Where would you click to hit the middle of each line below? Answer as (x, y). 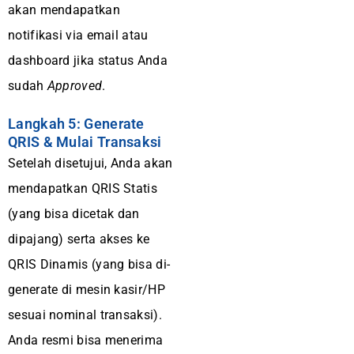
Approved (75, 86)
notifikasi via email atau (78, 35)
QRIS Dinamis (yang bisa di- (89, 264)
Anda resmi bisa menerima (86, 340)
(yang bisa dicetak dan (74, 214)
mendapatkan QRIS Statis (83, 188)
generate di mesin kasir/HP (87, 290)
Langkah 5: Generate (76, 124)
